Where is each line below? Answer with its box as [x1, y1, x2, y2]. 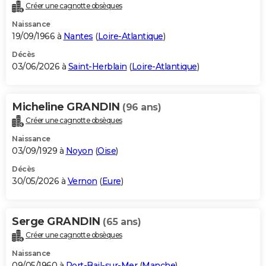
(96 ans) [122, 102, 161, 113]
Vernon [67, 176, 97, 187]
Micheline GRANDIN [12, 100, 122, 114]
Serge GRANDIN [12, 215, 103, 229]
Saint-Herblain [68, 61, 127, 72]
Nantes [63, 31, 93, 42]
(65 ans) [103, 216, 141, 228]
